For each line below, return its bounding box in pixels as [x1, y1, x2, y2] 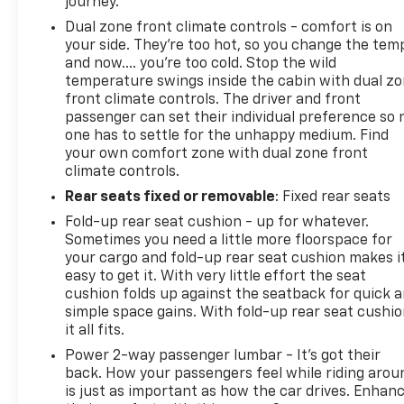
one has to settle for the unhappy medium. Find [65, 128, 390, 143]
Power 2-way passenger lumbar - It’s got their [65, 348, 381, 363]
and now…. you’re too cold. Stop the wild [65, 56, 337, 71]
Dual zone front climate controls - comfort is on [65, 20, 393, 35]
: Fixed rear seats [275, 189, 391, 205]
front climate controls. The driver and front [65, 92, 362, 107]
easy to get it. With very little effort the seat [65, 269, 367, 284]
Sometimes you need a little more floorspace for [65, 233, 393, 248]
